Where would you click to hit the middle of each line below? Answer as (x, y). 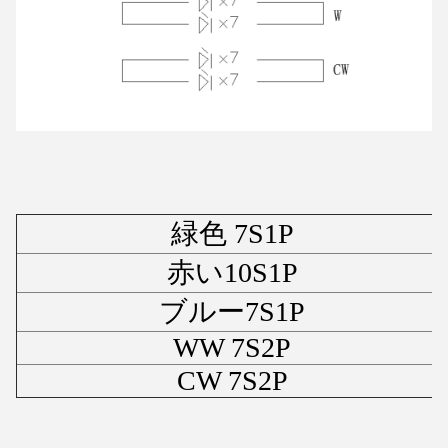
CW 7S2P (232, 380)
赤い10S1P (232, 272)
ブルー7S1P (232, 311)
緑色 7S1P (232, 233)
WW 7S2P (232, 347)
